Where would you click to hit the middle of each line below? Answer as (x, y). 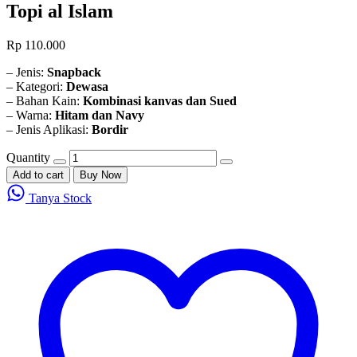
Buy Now (100, 175)
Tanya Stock (59, 198)
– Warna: (31, 115)
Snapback (74, 72)
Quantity (28, 157)
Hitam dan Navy (100, 115)
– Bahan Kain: (45, 100)
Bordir (110, 129)
